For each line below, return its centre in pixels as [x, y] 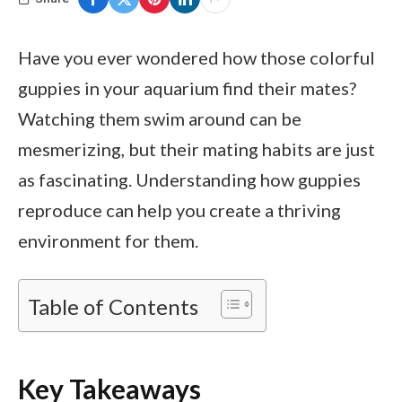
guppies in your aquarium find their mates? [187, 88]
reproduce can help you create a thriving [179, 210]
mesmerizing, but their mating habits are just [197, 149]
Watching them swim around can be [160, 118]
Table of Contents [113, 306]
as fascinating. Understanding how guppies [189, 179]
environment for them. [108, 240]
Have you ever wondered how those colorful [197, 57]
